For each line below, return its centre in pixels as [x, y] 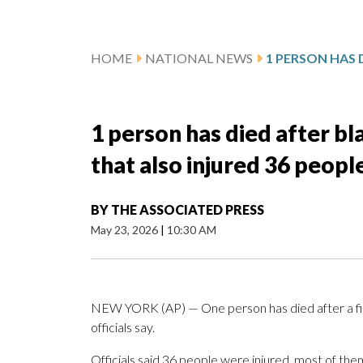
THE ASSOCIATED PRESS [188, 210]
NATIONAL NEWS [199, 58]
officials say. [123, 327]
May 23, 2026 [126, 230]
